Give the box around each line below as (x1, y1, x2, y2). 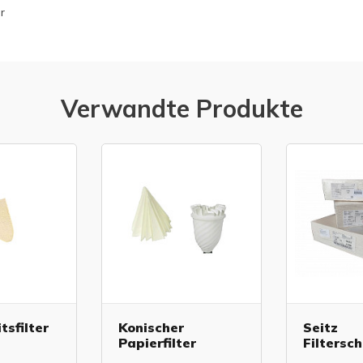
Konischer (118, 319, 184, 336)
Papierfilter (118, 335, 196, 352)
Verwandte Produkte (60, 93, 303, 125)
